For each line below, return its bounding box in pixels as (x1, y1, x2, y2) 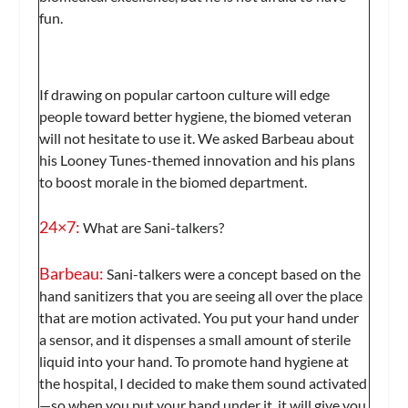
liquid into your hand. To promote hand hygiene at (39, 352, 350, 370)
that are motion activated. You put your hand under (39, 308, 360, 326)
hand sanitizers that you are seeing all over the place (39, 286, 363, 304)
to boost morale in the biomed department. (39, 172, 308, 190)
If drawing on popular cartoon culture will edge (39, 85, 331, 103)
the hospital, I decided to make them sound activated (39, 373, 368, 392)
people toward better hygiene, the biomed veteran (39, 107, 352, 125)
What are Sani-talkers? (83, 219, 225, 237)
